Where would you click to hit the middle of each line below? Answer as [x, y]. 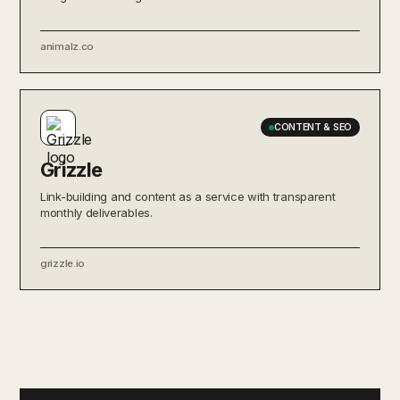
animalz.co [67, 46]
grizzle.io [62, 263]
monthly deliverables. [96, 212]
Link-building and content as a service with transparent [188, 196]
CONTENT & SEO [312, 127]
